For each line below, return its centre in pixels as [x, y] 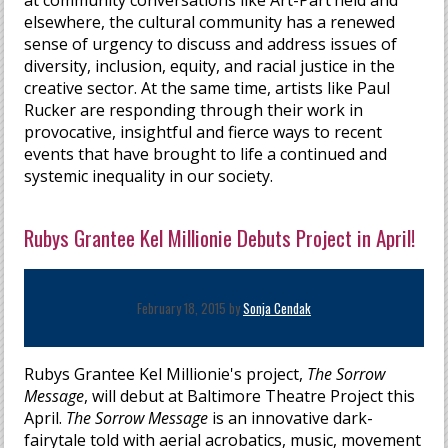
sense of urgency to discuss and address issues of [211, 44]
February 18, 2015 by [190, 308]
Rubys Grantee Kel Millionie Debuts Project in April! [220, 238]
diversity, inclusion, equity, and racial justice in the [210, 66]
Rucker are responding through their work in [194, 110]
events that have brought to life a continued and [206, 154]
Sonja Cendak [277, 308]
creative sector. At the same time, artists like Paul [207, 88]
